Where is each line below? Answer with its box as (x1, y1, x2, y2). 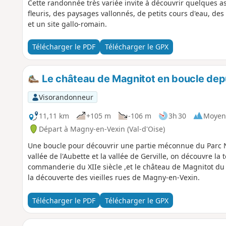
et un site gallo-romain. (27, 19, 107, 29)
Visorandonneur (38, 92, 93, 102)
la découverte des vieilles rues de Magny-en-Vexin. (27, 173, 200, 183)
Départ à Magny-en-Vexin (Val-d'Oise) (38, 124, 165, 134)
